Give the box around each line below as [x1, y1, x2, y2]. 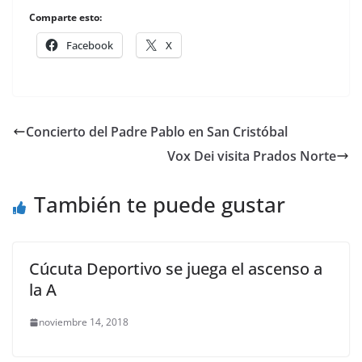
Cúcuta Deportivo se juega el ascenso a [29, 258, 322, 280]
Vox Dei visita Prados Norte [167, 147, 336, 165]
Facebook [66, 38, 113, 53]
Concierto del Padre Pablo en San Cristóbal [26, 123, 288, 141]
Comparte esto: [29, 11, 102, 24]
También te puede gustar [34, 190, 285, 219]
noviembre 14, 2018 [39, 315, 128, 329]
